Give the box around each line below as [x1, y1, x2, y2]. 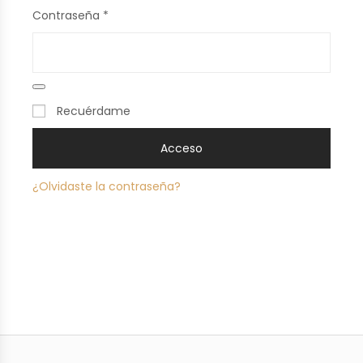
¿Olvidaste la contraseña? [32, 178, 181, 195]
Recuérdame [57, 103, 130, 120]
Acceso [160, 140, 203, 157]
